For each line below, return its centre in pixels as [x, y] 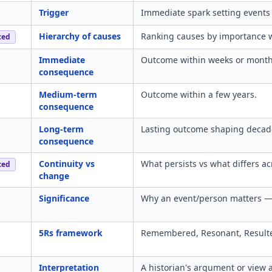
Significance [64, 198]
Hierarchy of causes [80, 36]
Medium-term [68, 94]
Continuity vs [67, 164]
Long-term [61, 129]
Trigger [54, 12]
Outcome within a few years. [199, 94]
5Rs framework [71, 233]
